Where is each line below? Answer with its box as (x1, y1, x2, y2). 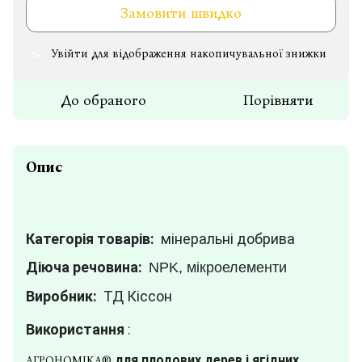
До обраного (61, 91, 146, 109)
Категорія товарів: (26, 230, 158, 248)
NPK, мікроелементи (149, 259, 287, 276)
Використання (26, 321, 124, 339)
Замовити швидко (120, 3, 242, 22)
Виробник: (26, 288, 100, 305)
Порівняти (242, 91, 314, 109)
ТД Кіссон (100, 288, 172, 305)
